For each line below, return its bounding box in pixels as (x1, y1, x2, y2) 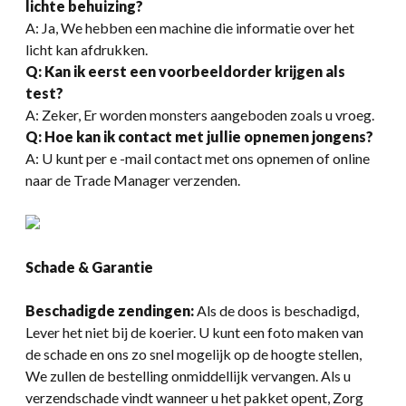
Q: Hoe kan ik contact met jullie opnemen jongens (25, 127, 366, 145)
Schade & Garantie (25, 257, 153, 275)
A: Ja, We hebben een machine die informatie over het (25, 18, 354, 36)
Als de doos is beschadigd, (194, 301, 359, 319)
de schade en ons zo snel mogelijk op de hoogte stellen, (25, 344, 362, 362)
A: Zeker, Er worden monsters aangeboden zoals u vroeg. (25, 105, 374, 123)
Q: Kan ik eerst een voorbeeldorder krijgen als (25, 62, 345, 80)
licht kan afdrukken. (25, 40, 148, 58)
